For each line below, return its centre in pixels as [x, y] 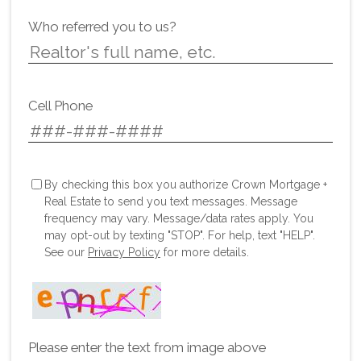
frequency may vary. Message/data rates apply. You [179, 218]
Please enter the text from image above [147, 347]
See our [66, 252]
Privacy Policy [124, 252]
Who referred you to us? [102, 26]
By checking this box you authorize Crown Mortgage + [186, 184]
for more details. [205, 252]
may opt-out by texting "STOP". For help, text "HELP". [180, 235]
